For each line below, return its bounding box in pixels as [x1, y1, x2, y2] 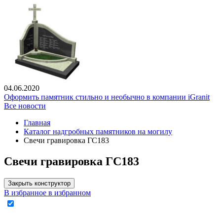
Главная [24, 118, 50, 127]
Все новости [4, 102, 46, 110]
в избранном [48, 188, 91, 197]
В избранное [4, 188, 46, 197]
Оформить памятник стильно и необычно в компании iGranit [4, 93, 210, 102]
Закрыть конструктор [8, 180, 71, 187]
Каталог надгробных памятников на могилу [24, 127, 172, 136]
